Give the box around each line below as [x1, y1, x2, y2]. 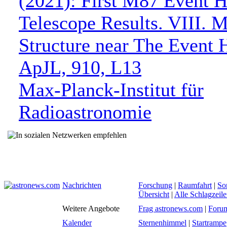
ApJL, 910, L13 [19, 57, 141, 78]
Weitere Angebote [62, 204, 120, 213]
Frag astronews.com [138, 204, 203, 213]
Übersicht [138, 190, 169, 199]
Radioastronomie [19, 101, 152, 123]
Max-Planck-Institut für [19, 79, 204, 100]
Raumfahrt [178, 181, 212, 190]
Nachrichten [62, 181, 101, 190]
